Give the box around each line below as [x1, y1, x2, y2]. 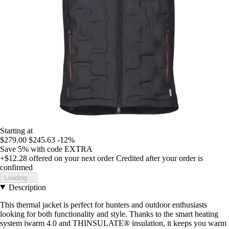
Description [8, 182, 46, 192]
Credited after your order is [116, 153, 203, 163]
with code [31, 144, 64, 153]
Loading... [4, 173, 33, 181]
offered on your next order [27, 153, 114, 163]
